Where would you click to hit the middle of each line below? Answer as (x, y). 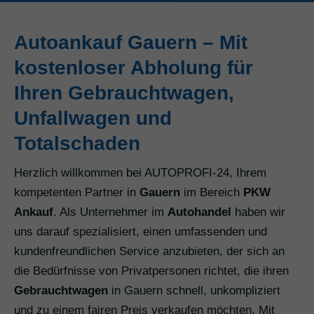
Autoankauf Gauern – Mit (131, 42)
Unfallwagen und (93, 118)
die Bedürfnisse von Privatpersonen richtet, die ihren (151, 271)
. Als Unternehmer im (110, 212)
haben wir (258, 212)
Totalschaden (77, 143)
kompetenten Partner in (77, 192)
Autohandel (199, 212)
